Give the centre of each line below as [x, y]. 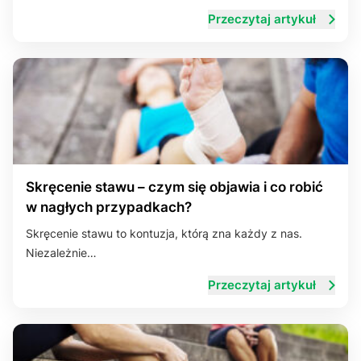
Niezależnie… [61, 253]
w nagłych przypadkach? [109, 207]
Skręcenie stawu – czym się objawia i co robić [174, 187]
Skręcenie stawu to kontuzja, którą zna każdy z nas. [164, 233]
